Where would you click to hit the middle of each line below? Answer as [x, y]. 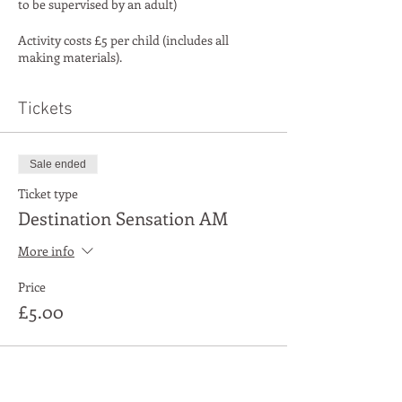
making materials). [70, 57]
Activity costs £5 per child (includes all [123, 40]
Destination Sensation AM [123, 218]
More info [46, 251]
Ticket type [48, 194]
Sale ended [58, 165]
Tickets [45, 110]
